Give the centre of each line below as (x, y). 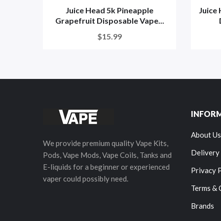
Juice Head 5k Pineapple (110, 10)
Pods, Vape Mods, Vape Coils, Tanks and (107, 155)
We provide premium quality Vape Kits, (106, 143)
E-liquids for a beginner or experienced (106, 167)
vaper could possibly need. (86, 179)
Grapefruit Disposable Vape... (110, 20)
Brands (203, 206)
